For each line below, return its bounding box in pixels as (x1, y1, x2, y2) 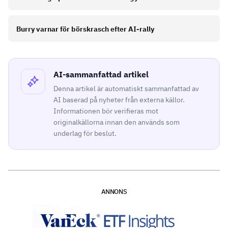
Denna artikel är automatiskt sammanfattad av (53, 84, 199, 94)
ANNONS (101, 187, 127, 196)
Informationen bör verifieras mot (53, 106, 158, 116)
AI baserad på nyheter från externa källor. (53, 95, 185, 105)
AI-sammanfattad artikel (53, 69, 149, 80)
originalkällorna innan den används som (53, 118, 180, 127)
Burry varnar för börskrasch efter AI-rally (16, 24, 154, 34)
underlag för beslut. (53, 129, 117, 138)
